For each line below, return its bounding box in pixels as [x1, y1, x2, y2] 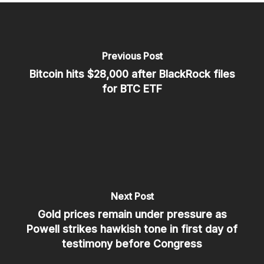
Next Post [110, 190, 154, 202]
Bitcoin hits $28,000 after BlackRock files [29, 68, 235, 80]
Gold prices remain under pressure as [37, 207, 227, 220]
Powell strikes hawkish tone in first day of [27, 222, 237, 235]
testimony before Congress [62, 237, 202, 250]
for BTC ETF [102, 82, 162, 95]
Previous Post [101, 50, 163, 62]
